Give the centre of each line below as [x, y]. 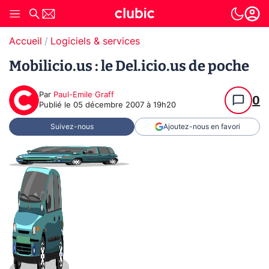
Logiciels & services [95, 41]
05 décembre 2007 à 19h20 [125, 105]
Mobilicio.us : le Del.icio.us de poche [129, 66]
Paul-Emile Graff [84, 95]
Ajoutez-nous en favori [201, 127]
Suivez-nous [72, 127]
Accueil [26, 41]
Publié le [56, 105]
